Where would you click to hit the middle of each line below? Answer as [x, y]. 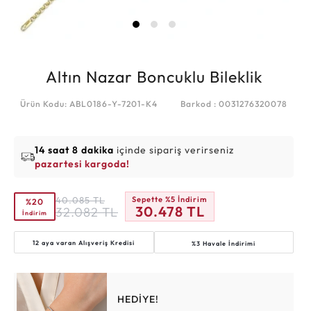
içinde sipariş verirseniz [174, 150]
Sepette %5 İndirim [170, 199]
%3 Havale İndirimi [224, 243]
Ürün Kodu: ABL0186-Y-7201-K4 [89, 104]
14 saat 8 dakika [74, 150]
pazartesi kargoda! [82, 164]
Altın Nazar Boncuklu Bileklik [154, 77]
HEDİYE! [138, 299]
